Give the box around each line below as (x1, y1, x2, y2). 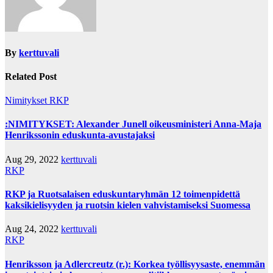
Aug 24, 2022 (5, 224, 61, 235)
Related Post (5, 71, 57, 82)
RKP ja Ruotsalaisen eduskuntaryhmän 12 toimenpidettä (5, 189, 240, 199)
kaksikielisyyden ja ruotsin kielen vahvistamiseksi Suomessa (5, 200, 250, 210)
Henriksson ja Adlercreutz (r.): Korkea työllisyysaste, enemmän (5, 258, 265, 269)
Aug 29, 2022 (5, 154, 61, 165)
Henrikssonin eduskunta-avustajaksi (5, 130, 155, 141)
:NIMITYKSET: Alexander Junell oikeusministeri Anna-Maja (5, 119, 261, 130)
